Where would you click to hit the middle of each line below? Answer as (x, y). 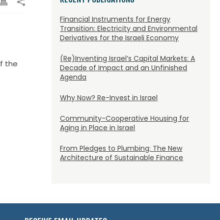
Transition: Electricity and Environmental (129, 28)
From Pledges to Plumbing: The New (121, 148)
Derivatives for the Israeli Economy (120, 38)
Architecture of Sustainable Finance (122, 158)
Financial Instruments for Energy (115, 19)
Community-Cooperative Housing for (125, 118)
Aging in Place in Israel (98, 128)
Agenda (73, 77)
